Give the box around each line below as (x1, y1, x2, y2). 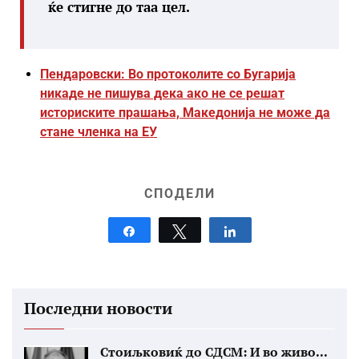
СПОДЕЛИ (143, 186, 216, 201)
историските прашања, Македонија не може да (40, 105, 330, 120)
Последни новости (24, 297, 172, 319)
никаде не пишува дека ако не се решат (40, 86, 284, 101)
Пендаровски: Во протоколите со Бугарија (40, 67, 296, 82)
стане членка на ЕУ (40, 124, 157, 139)
